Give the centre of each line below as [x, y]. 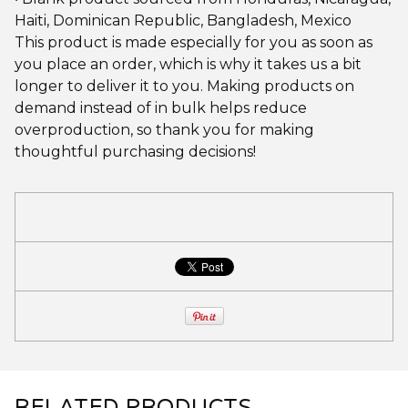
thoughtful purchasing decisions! [135, 152]
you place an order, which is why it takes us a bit [188, 64]
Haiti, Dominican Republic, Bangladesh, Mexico [183, 20]
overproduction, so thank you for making [164, 130]
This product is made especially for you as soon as [194, 42]
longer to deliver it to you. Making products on [184, 86]
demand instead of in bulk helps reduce [161, 108]
